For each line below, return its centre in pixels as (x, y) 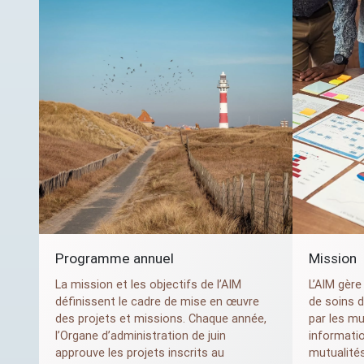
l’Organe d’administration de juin (141, 336)
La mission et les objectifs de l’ (138, 285)
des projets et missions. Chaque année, (161, 319)
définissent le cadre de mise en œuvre (157, 302)
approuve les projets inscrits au (140, 353)
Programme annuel (115, 259)
